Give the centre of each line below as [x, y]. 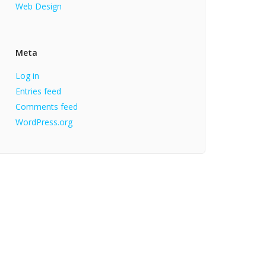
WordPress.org [44, 122]
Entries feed [38, 91]
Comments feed [47, 107]
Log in [27, 76]
